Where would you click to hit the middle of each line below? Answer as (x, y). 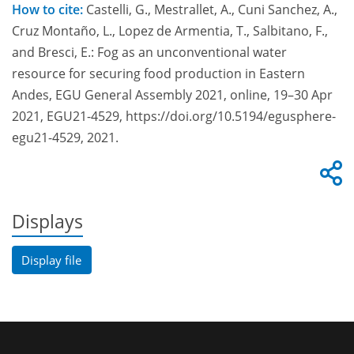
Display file (52, 260)
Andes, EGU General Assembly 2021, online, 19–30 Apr (172, 95)
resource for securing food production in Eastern (158, 74)
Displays (47, 222)
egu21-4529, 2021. (65, 138)
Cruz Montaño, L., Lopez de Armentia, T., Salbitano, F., (170, 31)
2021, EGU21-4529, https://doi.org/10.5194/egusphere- (174, 117)
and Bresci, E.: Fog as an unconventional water (149, 53)
